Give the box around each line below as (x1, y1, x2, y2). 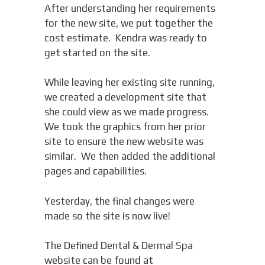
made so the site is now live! (44, 209, 170, 222)
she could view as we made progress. (44, 106, 211, 118)
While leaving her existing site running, (44, 76, 215, 89)
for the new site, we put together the (44, 17, 213, 29)
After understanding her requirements (44, 2, 215, 14)
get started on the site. (44, 46, 150, 59)
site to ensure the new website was (44, 135, 203, 148)
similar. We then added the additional (44, 150, 215, 163)
